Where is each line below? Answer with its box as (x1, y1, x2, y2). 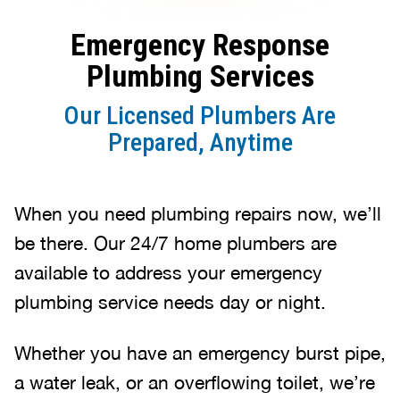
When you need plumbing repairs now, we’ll (14, 202, 381, 224)
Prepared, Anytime (107, 127, 293, 157)
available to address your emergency (14, 261, 322, 283)
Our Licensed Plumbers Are (64, 100, 336, 130)
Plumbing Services (86, 57, 314, 94)
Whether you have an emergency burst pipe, (14, 341, 386, 363)
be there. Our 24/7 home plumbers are (14, 231, 337, 254)
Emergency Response (71, 26, 329, 62)
